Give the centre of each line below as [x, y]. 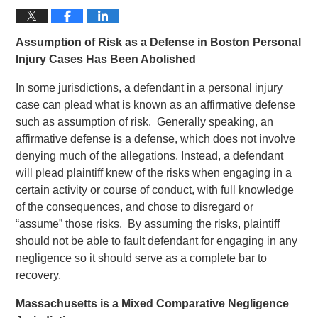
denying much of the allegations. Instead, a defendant [150, 156]
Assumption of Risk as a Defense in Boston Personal [159, 42]
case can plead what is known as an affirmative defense [156, 105]
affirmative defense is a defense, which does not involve [156, 139]
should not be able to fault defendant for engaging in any [157, 241]
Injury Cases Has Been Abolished [106, 59]
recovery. [39, 275]
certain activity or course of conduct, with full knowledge [155, 190]
